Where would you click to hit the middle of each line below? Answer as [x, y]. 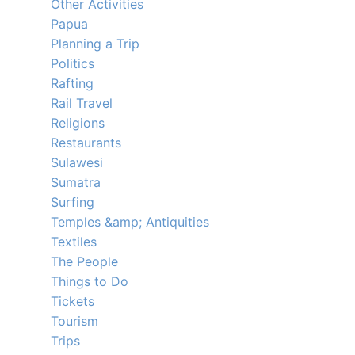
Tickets [73, 301]
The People [84, 261]
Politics [73, 63]
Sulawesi [77, 162]
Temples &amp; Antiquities [130, 222]
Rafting [72, 83]
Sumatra [76, 182]
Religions [78, 123]
